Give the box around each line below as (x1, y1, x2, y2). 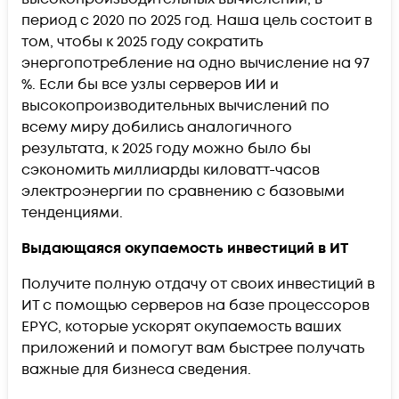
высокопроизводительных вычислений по (21, 95, 330, 116)
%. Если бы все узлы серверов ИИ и (21, 74, 279, 94)
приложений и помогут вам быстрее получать (21, 338, 364, 358)
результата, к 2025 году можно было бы (21, 138, 311, 159)
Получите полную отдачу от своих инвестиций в (21, 273, 375, 294)
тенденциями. (21, 202, 123, 223)
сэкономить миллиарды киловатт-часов (21, 159, 320, 180)
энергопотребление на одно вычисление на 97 (21, 53, 370, 73)
